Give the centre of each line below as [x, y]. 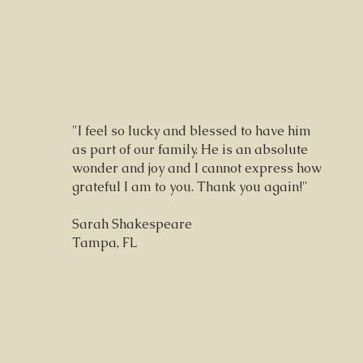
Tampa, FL [105, 243]
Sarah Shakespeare [132, 224]
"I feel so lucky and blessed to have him [192, 131]
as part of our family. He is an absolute [190, 149]
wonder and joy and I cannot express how [197, 168]
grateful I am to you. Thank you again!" [190, 187]
